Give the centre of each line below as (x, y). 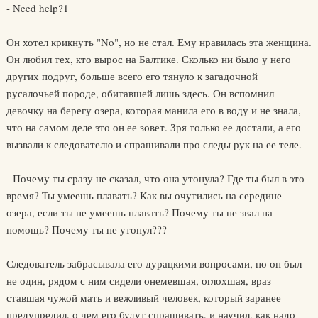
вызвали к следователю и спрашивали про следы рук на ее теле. (154, 144)
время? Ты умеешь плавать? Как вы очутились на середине (144, 195)
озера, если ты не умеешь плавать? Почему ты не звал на (139, 212)
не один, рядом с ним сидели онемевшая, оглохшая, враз (138, 280)
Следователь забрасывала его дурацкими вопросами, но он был (154, 263)
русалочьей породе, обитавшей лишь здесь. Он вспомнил (140, 93)
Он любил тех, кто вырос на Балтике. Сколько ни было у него (148, 59)
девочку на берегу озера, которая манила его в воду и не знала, (153, 110)
